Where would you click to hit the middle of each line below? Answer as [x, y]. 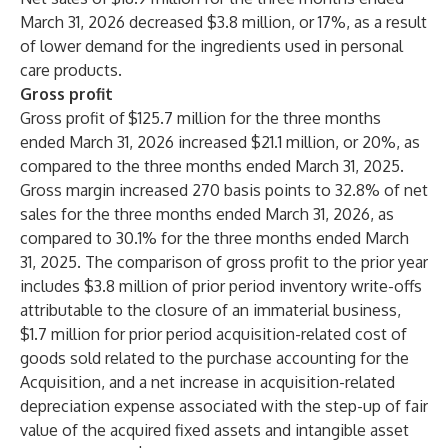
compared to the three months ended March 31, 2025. [212, 166]
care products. [71, 70]
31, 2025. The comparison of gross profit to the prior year [224, 262]
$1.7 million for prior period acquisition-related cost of [213, 334]
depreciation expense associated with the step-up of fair [224, 406]
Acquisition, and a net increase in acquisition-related [207, 382]
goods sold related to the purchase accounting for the [214, 358]
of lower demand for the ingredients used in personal [211, 46]
